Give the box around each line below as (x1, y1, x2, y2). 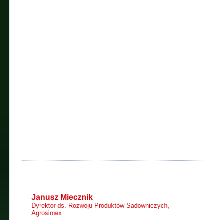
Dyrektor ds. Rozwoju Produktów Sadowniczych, (31, 202, 169, 209)
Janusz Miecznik (31, 193, 93, 201)
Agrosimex (31, 209, 62, 217)
